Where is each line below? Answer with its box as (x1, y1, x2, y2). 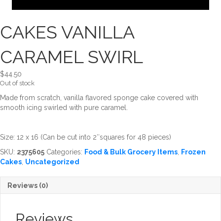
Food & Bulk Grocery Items (84, 147, 178, 156)
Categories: (46, 147, 84, 156)
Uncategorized (25, 157, 79, 166)
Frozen (181, 147, 206, 156)
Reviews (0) (7, 181, 48, 189)
